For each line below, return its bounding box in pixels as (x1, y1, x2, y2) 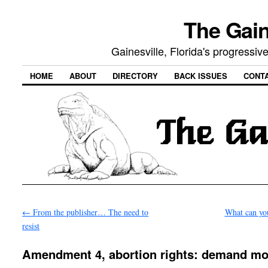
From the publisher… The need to (31, 206, 149, 218)
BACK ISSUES (174, 70, 228, 82)
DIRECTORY (112, 70, 159, 82)
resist (22, 220, 40, 232)
